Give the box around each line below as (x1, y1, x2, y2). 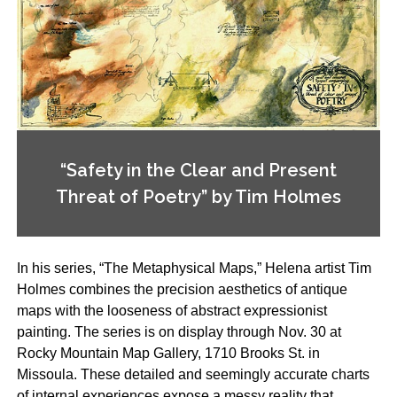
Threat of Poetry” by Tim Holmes (55, 186, 341, 208)
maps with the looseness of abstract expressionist (16, 303, 327, 319)
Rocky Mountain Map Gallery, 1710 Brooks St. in (16, 346, 320, 362)
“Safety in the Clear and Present (59, 160, 337, 182)
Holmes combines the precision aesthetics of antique (16, 282, 347, 298)
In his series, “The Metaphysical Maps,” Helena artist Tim (16, 261, 371, 276)
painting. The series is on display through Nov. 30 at (16, 324, 341, 340)
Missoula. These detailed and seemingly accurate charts (16, 367, 370, 383)
